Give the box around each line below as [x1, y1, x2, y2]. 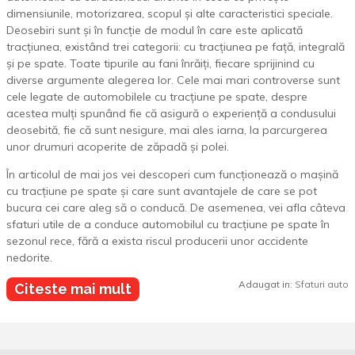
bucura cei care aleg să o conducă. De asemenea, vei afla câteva [6, 200, 345, 215]
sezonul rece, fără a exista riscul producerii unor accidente [6, 233, 308, 248]
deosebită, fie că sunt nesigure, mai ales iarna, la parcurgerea [6, 122, 327, 137]
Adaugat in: [239, 277, 295, 290]
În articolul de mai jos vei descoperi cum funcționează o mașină [6, 166, 338, 181]
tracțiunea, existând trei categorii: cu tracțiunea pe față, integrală [6, 39, 345, 54]
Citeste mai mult [14, 280, 132, 297]
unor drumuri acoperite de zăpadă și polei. [6, 139, 229, 154]
